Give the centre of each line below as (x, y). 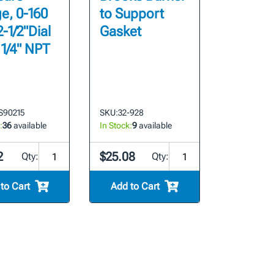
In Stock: (116, 126)
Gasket (121, 32)
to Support (132, 14)
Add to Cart (135, 187)
